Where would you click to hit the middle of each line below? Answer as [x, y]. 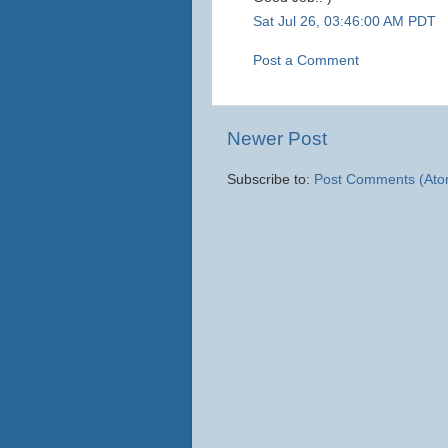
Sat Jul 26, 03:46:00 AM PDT [344, 22]
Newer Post [277, 138]
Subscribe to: [270, 179]
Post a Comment [306, 60]
